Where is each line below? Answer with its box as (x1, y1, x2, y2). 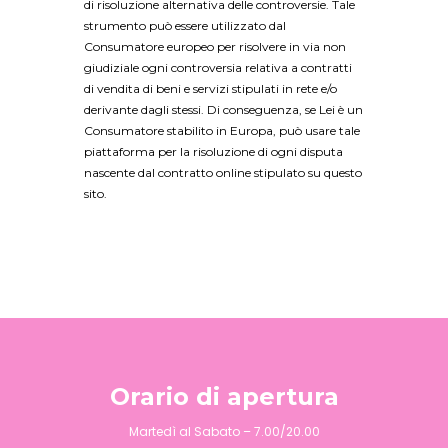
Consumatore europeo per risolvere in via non (84, 38, 346, 54)
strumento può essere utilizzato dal (84, 17, 286, 33)
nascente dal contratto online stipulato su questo (84, 164, 362, 180)
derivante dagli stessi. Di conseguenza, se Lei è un (84, 101, 363, 117)
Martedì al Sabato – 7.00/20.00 (128, 423, 320, 441)
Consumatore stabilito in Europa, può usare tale (84, 122, 360, 138)
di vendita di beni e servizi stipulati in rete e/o (84, 80, 337, 96)
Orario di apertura (109, 382, 339, 412)
